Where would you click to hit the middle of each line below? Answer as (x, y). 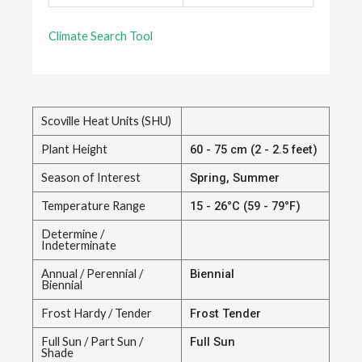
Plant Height (74, 149)
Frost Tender (225, 314)
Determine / (73, 234)
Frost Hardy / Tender (97, 314)
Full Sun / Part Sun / (92, 342)
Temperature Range (93, 206)
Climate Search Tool (101, 36)
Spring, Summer (235, 178)
